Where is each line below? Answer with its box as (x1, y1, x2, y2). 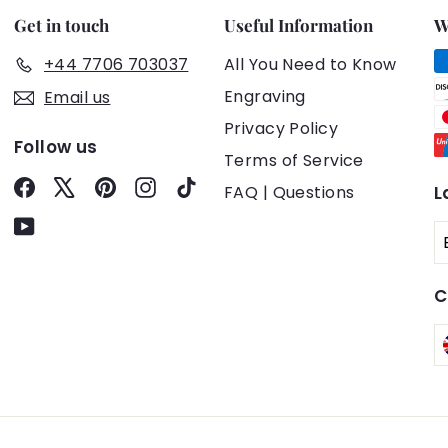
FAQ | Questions (224, 181, 355, 204)
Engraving (224, 85, 306, 108)
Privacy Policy (224, 117, 338, 140)
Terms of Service (224, 149, 364, 172)
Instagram (155, 174, 242, 197)
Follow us (14, 135, 98, 159)
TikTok (195, 174, 250, 197)
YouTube (34, 213, 105, 236)
